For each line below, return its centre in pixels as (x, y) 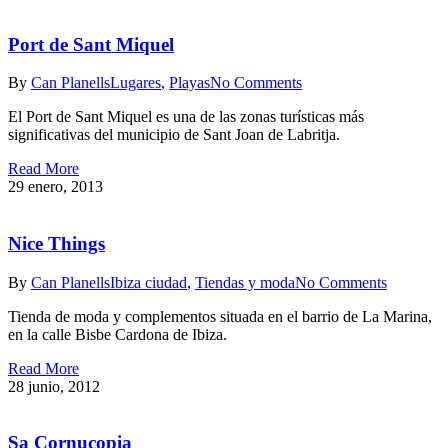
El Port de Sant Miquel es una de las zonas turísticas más (186, 117)
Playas (189, 83)
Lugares (135, 83)
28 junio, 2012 (54, 386)
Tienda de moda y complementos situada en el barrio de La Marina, (220, 316)
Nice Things (56, 244)
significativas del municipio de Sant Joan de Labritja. (174, 135)
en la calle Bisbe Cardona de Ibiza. (117, 334)
